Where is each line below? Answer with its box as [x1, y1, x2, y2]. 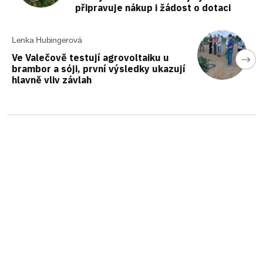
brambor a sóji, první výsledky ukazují [12, 62, 186, 75]
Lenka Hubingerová [12, 35, 82, 45]
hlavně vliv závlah [12, 73, 92, 86]
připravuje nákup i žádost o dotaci [75, 1, 231, 14]
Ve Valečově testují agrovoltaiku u [12, 51, 169, 63]
